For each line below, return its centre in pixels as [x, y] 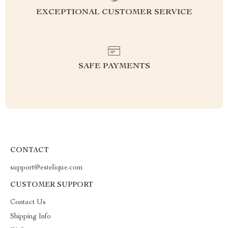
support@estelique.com [47, 168]
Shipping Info [31, 217]
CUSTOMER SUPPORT [52, 185]
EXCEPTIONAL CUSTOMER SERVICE [114, 13]
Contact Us [28, 203]
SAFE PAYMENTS [114, 67]
